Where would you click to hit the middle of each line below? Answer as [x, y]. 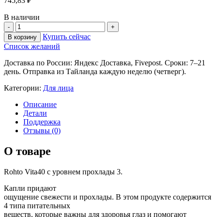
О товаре [27, 151]
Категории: [23, 88]
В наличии [22, 17]
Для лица [58, 88]
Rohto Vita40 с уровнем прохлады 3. [63, 171]
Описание [40, 104]
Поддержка [42, 122]
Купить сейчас [67, 36]
